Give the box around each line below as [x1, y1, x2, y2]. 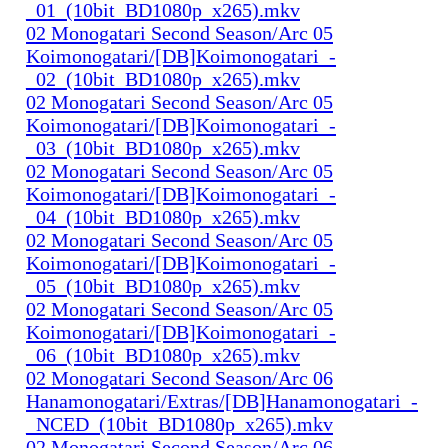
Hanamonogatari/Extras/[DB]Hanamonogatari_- [26, 389, 418, 412]
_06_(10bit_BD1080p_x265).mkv [26, 343, 300, 366]
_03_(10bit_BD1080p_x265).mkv [26, 136, 300, 159]
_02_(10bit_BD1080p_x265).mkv [26, 67, 300, 90]
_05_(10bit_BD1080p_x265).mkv [26, 274, 300, 297]
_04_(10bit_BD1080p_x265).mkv [26, 205, 300, 228]
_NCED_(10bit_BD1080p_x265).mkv [26, 412, 333, 435]
